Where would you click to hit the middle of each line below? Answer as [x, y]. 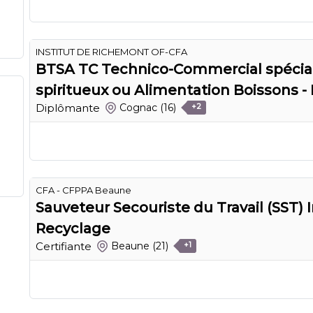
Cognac [139, 108]
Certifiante [64, 246]
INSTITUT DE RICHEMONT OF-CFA [111, 51]
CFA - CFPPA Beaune [83, 190]
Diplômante [68, 108]
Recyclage [73, 228]
